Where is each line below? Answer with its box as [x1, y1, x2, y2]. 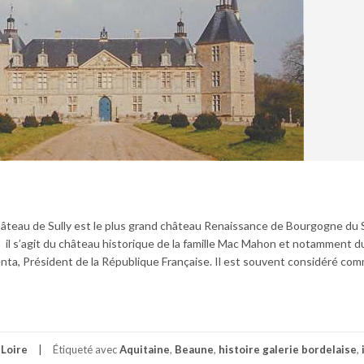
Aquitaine [119, 342, 170, 356]
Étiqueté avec [53, 342, 119, 356]
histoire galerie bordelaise [219, 342, 357, 356]
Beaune [175, 342, 214, 356]
